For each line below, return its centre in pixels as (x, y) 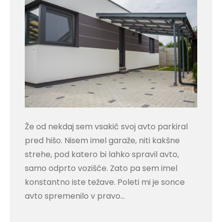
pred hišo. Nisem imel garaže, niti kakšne (102, 141)
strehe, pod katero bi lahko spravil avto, (102, 155)
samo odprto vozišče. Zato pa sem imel (101, 168)
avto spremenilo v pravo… (75, 196)
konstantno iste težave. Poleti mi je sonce (105, 182)
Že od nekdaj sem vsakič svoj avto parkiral (106, 127)
